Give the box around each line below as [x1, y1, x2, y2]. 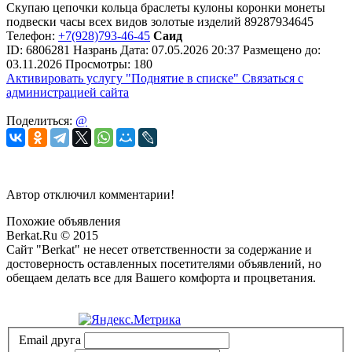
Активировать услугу [6, 71, 126, 85]
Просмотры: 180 [65, 57, 152, 71]
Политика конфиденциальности [6, 284, 178, 299]
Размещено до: [243, 42, 321, 57]
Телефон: [6, 28, 58, 42]
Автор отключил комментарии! [6, 187, 174, 201]
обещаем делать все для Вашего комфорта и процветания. [6, 270, 316, 284]
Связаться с [242, 71, 303, 85]
